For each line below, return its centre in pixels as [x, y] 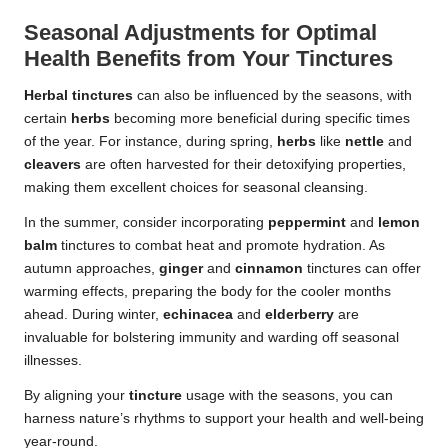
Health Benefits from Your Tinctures [208, 59]
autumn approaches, [91, 269]
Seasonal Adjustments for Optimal [200, 33]
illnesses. [53, 361]
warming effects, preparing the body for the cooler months [207, 292]
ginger [181, 269]
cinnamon [269, 269]
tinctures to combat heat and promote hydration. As [221, 246]
